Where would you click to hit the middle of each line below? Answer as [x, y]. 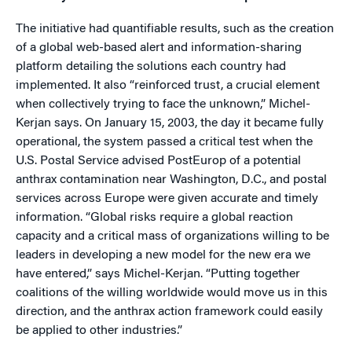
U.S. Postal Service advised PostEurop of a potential [158, 161]
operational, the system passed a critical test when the [164, 142]
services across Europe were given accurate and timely [167, 199]
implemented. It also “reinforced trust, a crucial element [168, 86]
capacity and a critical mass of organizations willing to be [172, 236]
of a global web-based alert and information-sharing [159, 48]
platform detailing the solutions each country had [151, 67]
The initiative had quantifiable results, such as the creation [175, 29]
